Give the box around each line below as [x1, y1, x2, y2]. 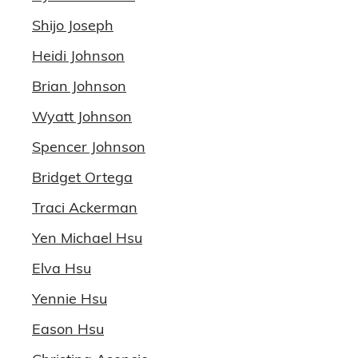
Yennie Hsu [32, 289, 107, 308]
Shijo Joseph [32, 16, 113, 34]
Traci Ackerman [32, 198, 137, 217]
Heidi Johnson [32, 46, 125, 65]
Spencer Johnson [32, 137, 145, 156]
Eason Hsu [32, 320, 104, 338]
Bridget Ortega [32, 168, 133, 186]
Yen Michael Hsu [32, 229, 142, 247]
